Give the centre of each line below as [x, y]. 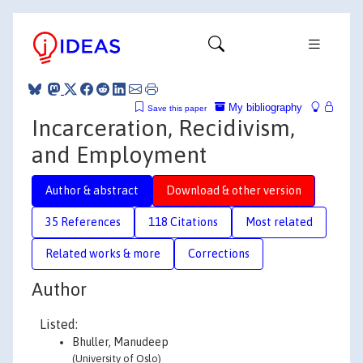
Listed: [59, 324]
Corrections [219, 253]
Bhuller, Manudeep [120, 342]
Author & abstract [92, 190]
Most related [279, 222]
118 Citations [183, 222]
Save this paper [177, 108]
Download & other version [234, 190]
